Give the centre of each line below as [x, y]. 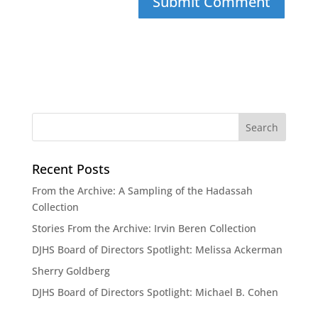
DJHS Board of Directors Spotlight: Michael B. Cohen [155, 292]
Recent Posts [71, 169]
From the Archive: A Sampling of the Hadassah [142, 191]
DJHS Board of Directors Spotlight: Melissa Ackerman [157, 250]
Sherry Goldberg [71, 271]
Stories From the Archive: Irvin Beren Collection [144, 228]
